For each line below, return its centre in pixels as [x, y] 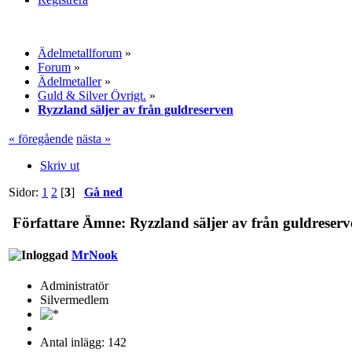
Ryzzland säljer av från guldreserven [136, 109]
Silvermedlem [74, 300]
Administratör [74, 286]
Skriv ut [60, 165]
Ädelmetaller [70, 81]
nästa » [93, 138]
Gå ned [103, 192]
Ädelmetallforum [80, 53]
